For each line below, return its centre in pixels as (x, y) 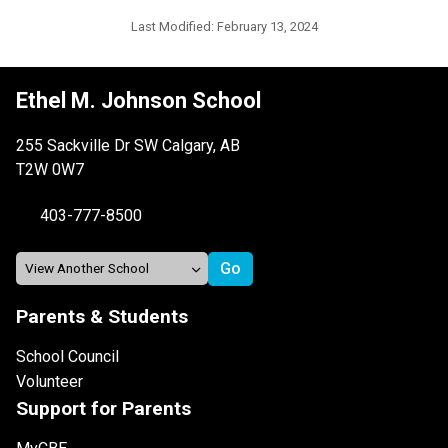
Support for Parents (103, 408)
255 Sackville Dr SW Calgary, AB (128, 145)
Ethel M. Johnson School (138, 100)
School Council (67, 356)
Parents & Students (102, 316)
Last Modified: (173, 26)
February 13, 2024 (267, 26)
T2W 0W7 (50, 169)
